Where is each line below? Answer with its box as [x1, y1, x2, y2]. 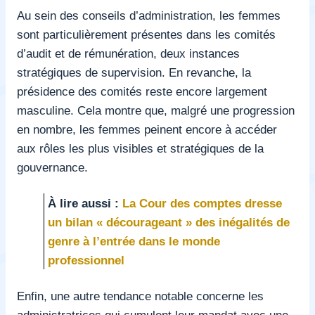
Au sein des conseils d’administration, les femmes [17, 8, 281, 22]
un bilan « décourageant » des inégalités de [48, 214, 290, 229]
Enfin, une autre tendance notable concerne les [17, 288, 264, 303]
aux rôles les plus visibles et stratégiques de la [17, 141, 264, 155]
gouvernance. [17, 160, 88, 174]
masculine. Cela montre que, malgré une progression [17, 103, 295, 117]
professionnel [48, 252, 125, 267]
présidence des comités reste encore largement [17, 84, 267, 98]
